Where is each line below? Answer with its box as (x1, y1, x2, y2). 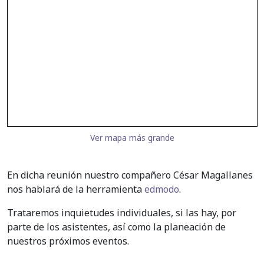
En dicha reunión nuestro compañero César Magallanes (7, 169, 253, 182)
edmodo (144, 183, 179, 196)
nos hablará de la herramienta (7, 183, 144, 196)
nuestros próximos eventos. (7, 235, 129, 248)
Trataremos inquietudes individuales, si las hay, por (7, 206, 236, 220)
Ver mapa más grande (90, 132, 174, 144)
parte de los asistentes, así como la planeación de (7, 220, 226, 234)
